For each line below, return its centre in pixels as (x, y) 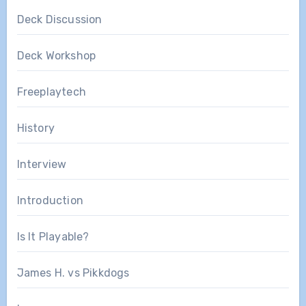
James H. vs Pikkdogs (73, 273)
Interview (42, 164)
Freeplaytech (51, 92)
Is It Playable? (53, 236)
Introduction (50, 200)
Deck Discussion (59, 19)
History (36, 128)
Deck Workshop (56, 55)
